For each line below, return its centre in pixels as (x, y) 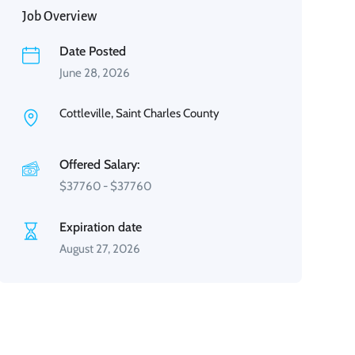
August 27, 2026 (99, 249)
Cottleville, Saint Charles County (139, 113)
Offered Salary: (99, 164)
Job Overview (59, 17)
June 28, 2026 (94, 73)
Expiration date (100, 227)
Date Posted (92, 51)
